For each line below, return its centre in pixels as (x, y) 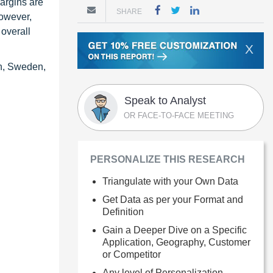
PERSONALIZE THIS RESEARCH (168, 159)
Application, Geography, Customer (176, 242)
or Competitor (132, 254)
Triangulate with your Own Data (170, 181)
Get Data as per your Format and (173, 200)
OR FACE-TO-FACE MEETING (179, 115)
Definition (123, 212)
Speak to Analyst (165, 101)
